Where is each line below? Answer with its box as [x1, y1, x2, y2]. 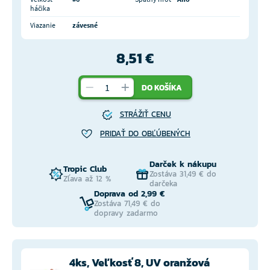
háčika [30, 4, 50, 13]
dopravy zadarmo [94, 207, 158, 219]
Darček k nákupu [149, 158, 216, 171]
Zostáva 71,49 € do [94, 198, 160, 210]
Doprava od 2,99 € [94, 187, 165, 201]
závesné [72, 20, 98, 30]
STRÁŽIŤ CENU [119, 108, 171, 121]
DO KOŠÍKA [141, 81, 182, 93]
